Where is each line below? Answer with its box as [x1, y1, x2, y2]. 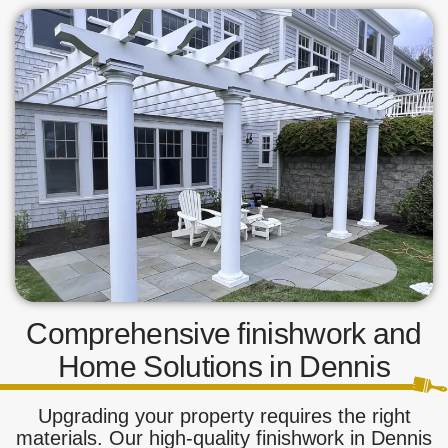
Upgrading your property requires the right [37, 405, 411, 428]
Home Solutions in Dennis [57, 350, 391, 384]
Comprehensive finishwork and [26, 317, 422, 351]
